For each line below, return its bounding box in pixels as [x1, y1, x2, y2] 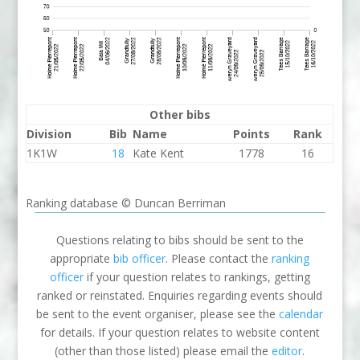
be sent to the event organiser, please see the [36, 306, 280, 322]
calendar [279, 306, 324, 322]
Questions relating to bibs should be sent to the [55, 232, 304, 248]
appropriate [50, 251, 114, 267]
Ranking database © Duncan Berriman [26, 195, 227, 211]
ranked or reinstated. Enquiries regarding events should [37, 288, 323, 304]
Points [233, 126, 271, 142]
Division [27, 126, 72, 142]
